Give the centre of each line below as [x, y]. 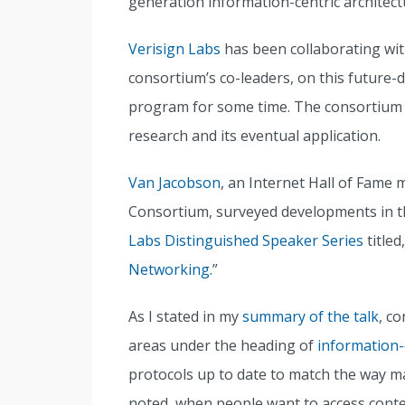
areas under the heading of [223, 345]
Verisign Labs [174, 49]
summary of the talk [311, 316]
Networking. [170, 269]
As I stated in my [185, 316]
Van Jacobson [174, 183]
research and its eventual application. [254, 136]
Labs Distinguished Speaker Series [246, 240]
